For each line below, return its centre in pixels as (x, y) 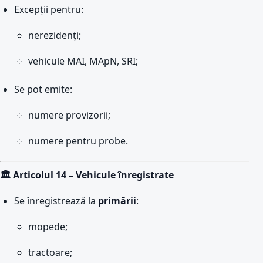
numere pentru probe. (78, 141)
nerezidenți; (55, 35)
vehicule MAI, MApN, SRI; (83, 61)
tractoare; (50, 252)
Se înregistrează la (56, 201)
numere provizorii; (69, 115)
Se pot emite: (43, 89)
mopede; (48, 227)
